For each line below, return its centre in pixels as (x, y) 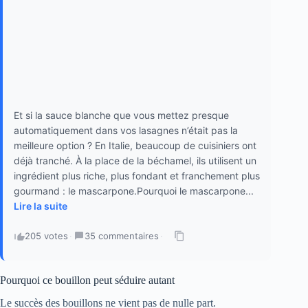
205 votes (46, 236)
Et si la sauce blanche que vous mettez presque (121, 115)
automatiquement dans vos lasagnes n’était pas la (126, 131)
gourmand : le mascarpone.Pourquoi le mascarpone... (134, 191)
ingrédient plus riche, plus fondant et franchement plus (137, 176)
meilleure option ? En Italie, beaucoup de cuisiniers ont (135, 146)
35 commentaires (122, 236)
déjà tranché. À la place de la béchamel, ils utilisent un (135, 161)
